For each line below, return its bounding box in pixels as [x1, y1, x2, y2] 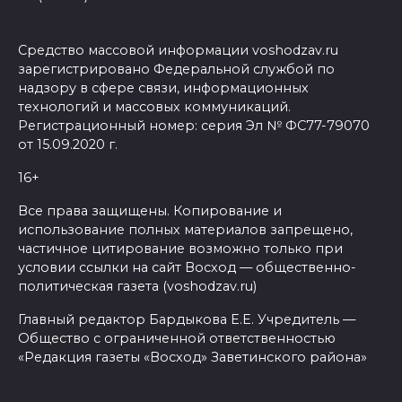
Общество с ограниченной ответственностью [18, 329, 336, 346]
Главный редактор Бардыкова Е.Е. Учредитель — [18, 310, 355, 328]
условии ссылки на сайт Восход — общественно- [18, 258, 356, 275]
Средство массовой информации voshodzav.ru [18, 41, 338, 58]
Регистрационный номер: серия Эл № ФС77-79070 [18, 117, 370, 134]
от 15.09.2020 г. [18, 135, 118, 153]
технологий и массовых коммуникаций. [18, 98, 291, 115]
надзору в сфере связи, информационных [18, 79, 309, 96]
